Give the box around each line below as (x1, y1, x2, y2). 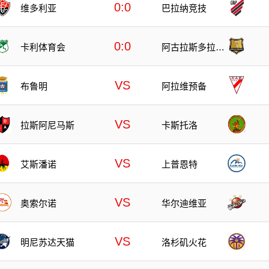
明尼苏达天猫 (20, 237, 74, 247)
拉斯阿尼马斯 (20, 119, 74, 130)
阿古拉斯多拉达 (162, 41, 225, 52)
